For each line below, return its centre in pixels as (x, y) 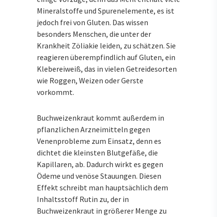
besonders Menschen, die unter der (94, 34)
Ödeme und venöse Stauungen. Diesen (99, 176)
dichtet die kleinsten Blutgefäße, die (97, 152)
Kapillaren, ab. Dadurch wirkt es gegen (100, 164)
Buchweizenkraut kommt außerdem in (101, 117)
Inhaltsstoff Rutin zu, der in (83, 199)
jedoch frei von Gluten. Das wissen (93, 22)
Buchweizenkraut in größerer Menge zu (102, 210)
